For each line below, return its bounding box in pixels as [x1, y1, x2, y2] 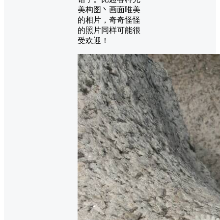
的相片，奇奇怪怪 [78, 16, 140, 25]
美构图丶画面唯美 [78, 5, 140, 14]
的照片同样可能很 [78, 26, 140, 35]
